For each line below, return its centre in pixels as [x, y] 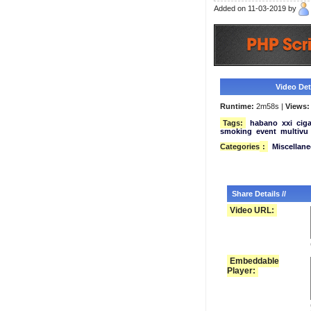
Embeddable [254, 261]
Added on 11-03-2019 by [256, 8]
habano [263, 123]
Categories [239, 146]
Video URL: [252, 210]
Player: [241, 271]
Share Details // [259, 194]
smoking [236, 131]
